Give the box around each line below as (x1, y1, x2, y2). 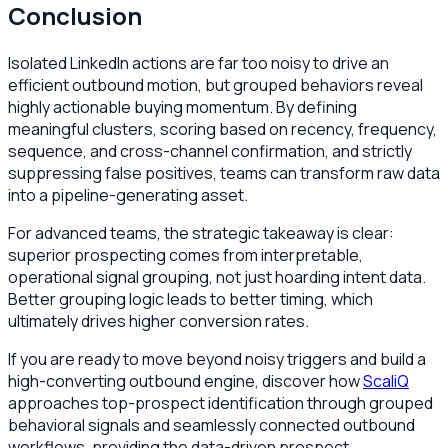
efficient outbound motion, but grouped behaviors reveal (8, 74, 423, 97)
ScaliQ (363, 370, 409, 393)
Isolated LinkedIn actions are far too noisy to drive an (8, 52, 389, 75)
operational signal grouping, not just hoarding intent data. (8, 266, 426, 289)
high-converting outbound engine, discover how (8, 370, 363, 393)
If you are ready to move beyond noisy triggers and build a (8, 348, 426, 371)
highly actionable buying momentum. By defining (8, 96, 357, 119)
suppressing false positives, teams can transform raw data (8, 162, 440, 185)
